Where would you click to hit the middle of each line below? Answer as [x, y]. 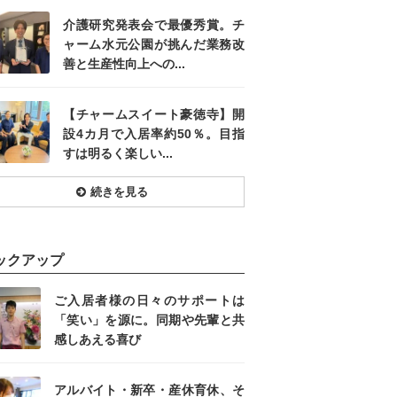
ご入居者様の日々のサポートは [149, 301]
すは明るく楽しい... [118, 154]
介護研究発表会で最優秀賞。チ [154, 25]
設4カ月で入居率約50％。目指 [154, 134]
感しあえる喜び [97, 340]
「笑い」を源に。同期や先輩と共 [149, 320]
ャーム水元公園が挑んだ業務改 [154, 45]
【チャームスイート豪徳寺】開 [154, 115]
